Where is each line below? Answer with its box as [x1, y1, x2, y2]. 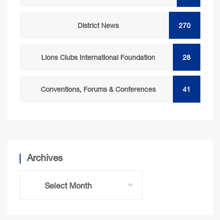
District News [78, 21, 119, 29]
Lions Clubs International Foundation [41, 53, 156, 61]
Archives [27, 152, 63, 163]
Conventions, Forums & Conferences [41, 85, 156, 93]
